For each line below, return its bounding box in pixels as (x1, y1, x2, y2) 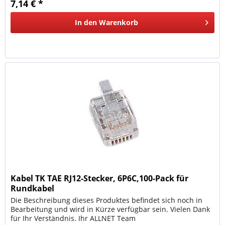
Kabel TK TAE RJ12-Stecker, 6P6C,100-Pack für (11, 173, 189, 184)
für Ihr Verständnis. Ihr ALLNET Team (11, 213, 136, 223)
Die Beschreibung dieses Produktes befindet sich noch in (11, 195, 203, 205)
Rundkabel (11, 183, 55, 194)
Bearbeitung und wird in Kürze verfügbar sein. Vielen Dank (11, 204, 210, 214)
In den (75, 17, 97, 27)
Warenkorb (99, 17, 139, 27)
